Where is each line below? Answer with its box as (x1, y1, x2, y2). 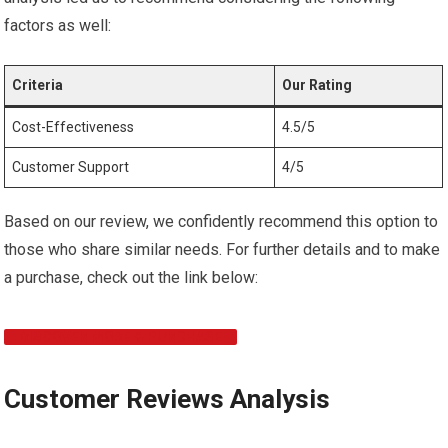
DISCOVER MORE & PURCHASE (19, 329, 223, 345)
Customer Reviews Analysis (4, 384, 331, 414)
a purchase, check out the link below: (4, 268, 259, 287)
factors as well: (4, 16, 112, 35)
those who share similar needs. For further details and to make (4, 240, 441, 259)
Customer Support (12, 159, 130, 175)
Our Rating (282, 77, 353, 93)
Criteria (12, 77, 64, 93)
